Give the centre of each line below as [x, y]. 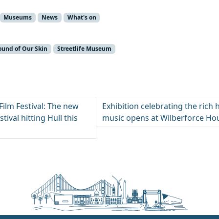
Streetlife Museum [84, 49]
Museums [18, 17]
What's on [82, 17]
